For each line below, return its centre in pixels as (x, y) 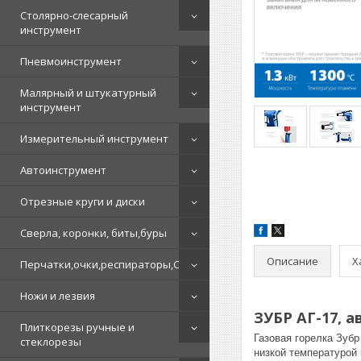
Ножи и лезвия (58, 296)
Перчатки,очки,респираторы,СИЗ (107, 264)
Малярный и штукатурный (88, 93)
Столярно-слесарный (74, 15)
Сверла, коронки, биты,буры (93, 233)
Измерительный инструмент (94, 139)
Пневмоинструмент (71, 61)
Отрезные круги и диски (83, 201)
